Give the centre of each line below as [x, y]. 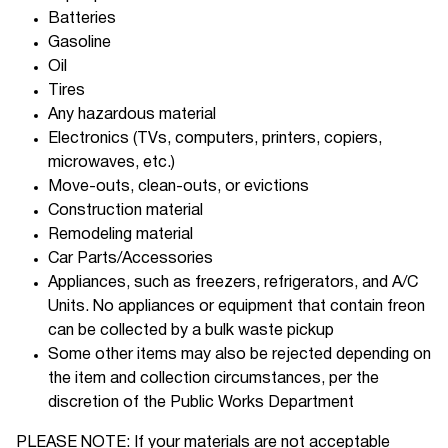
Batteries [82, 19]
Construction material [126, 211]
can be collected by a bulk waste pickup [191, 331]
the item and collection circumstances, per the [214, 379]
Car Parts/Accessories [131, 259]
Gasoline [80, 43]
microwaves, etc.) [112, 163]
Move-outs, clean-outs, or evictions [179, 187]
